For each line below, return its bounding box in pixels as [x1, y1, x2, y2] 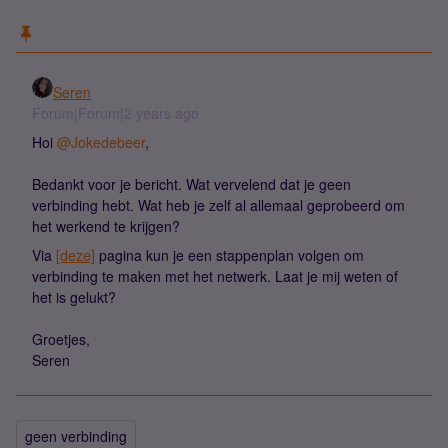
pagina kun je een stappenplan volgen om [95, 245, 364, 265]
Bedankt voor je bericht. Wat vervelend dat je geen [32, 174, 351, 194]
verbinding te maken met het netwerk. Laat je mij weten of [32, 266, 398, 286]
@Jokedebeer [57, 132, 145, 152]
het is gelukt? [32, 287, 120, 307]
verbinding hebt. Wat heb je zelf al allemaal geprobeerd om [32, 195, 405, 215]
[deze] [56, 245, 95, 265]
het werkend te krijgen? [32, 216, 184, 236]
